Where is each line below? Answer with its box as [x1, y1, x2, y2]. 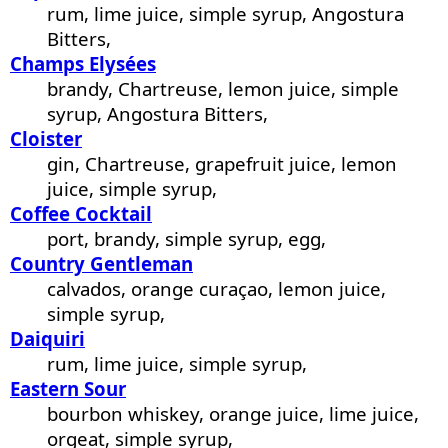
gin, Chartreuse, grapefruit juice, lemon [47, 151, 398, 177]
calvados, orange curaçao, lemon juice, [47, 276, 387, 302]
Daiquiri [10, 326, 85, 352]
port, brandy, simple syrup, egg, [47, 226, 327, 252]
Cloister [10, 126, 82, 152]
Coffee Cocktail [10, 201, 152, 227]
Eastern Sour [10, 376, 126, 402]
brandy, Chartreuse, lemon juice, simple [47, 76, 400, 102]
